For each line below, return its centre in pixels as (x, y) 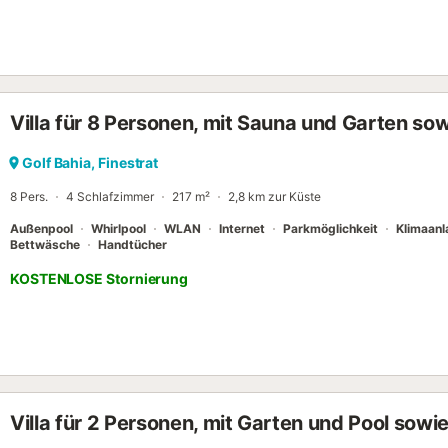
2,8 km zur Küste (274, 196)
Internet (242, 228)
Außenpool (41, 228)
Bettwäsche (45, 244)
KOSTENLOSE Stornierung (99, 278)
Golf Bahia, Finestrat (90, 162)
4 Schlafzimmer (110, 196)
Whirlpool (118, 228)
